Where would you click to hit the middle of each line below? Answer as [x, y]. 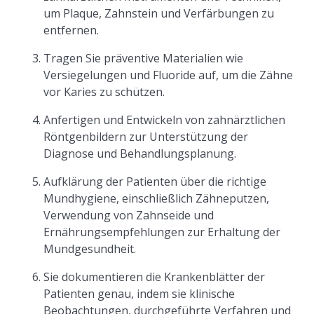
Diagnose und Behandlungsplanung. [140, 153]
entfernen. [71, 30]
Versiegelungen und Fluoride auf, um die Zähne [169, 75]
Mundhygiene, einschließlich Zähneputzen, [157, 198]
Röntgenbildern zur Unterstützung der [146, 137]
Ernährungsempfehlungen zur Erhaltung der [162, 232]
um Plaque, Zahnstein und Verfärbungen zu [159, 13]
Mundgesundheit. [90, 249]
